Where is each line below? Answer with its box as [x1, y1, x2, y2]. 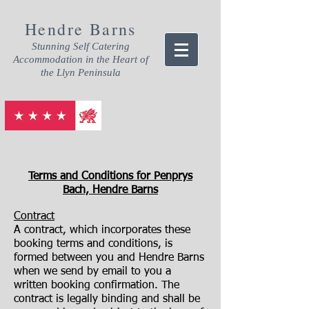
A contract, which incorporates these [14, 225, 190, 236]
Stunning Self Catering [32, 41, 130, 52]
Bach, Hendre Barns [63, 185, 158, 196]
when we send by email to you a [14, 266, 171, 277]
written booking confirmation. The [14, 280, 179, 291]
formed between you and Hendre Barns [14, 252, 204, 263]
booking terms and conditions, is [14, 239, 172, 250]
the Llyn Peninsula [41, 67, 121, 78]
